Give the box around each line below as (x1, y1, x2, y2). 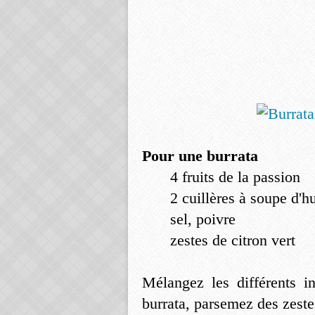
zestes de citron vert (170, 231, 295, 249)
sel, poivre (170, 210, 236, 228)
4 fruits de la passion (170, 168, 300, 186)
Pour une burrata (142, 147, 258, 165)
